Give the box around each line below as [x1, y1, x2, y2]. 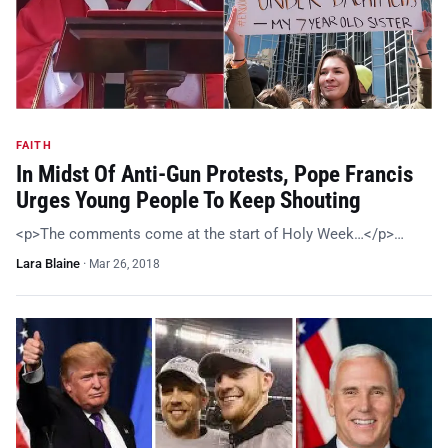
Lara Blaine [16, 256, 80, 272]
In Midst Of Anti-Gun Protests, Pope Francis [16, 161, 413, 189]
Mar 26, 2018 [89, 257, 160, 272]
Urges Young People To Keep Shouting [16, 187, 361, 215]
